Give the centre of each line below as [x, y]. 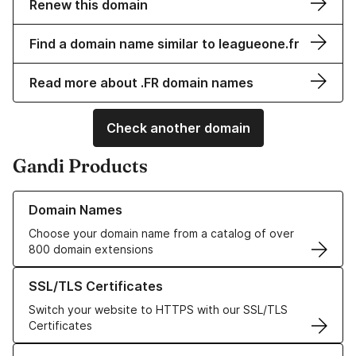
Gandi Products [80, 166]
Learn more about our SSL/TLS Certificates [128, 275]
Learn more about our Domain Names [111, 199]
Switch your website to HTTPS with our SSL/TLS [158, 310]
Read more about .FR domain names [141, 83]
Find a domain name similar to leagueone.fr [164, 44]
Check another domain [178, 128]
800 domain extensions [91, 250]
